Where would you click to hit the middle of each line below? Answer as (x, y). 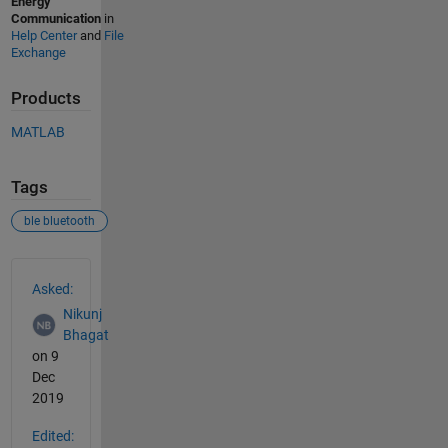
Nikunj (82, 313)
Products (45, 98)
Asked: (52, 289)
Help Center (43, 35)
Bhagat (85, 334)
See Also (50, 269)
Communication (55, 18)
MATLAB (37, 131)
